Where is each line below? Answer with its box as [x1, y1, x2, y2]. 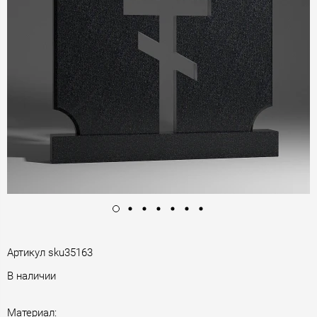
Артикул [7, 246, 45, 259]
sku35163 [48, 246, 93, 259]
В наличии [7, 269, 56, 282]
